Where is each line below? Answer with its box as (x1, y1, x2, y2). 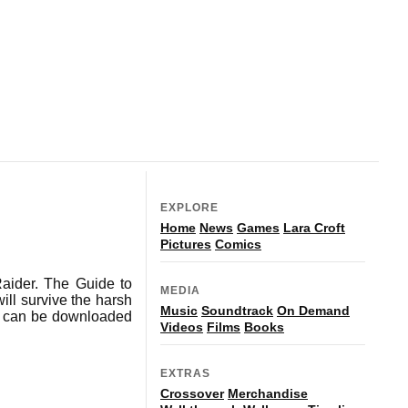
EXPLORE (160, 200, 219, 214)
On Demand (277, 302, 350, 318)
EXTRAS (160, 366, 210, 380)
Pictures (160, 236, 211, 251)
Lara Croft (283, 219, 345, 235)
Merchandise (228, 385, 308, 401)
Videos (160, 319, 203, 334)
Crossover (160, 385, 224, 401)
